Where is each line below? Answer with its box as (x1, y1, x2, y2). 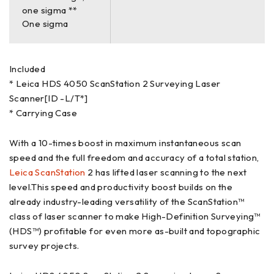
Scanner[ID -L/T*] (9, 92, 88, 104)
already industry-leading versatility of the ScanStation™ (9, 195, 245, 207)
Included (9, 62, 46, 75)
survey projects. (9, 239, 80, 251)
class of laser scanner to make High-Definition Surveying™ (9, 210, 261, 222)
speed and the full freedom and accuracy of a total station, (9, 151, 259, 163)
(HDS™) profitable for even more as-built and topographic (9, 224, 261, 237)
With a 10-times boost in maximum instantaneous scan (9, 136, 242, 149)
